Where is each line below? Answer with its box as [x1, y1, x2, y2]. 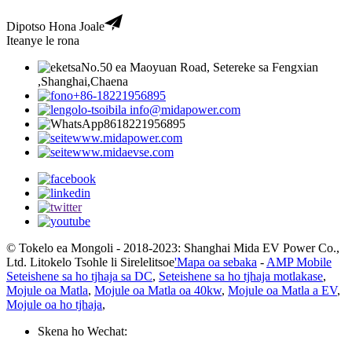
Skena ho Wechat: [38, 324, 127, 338]
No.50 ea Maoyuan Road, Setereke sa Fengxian [81, 60, 318, 74]
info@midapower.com [126, 102, 240, 116]
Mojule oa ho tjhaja [6, 297, 102, 311]
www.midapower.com [72, 130, 182, 145]
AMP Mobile [266, 255, 332, 269]
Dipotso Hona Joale [6, 19, 104, 33]
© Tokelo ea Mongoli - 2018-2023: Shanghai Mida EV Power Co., [6, 240, 339, 255]
